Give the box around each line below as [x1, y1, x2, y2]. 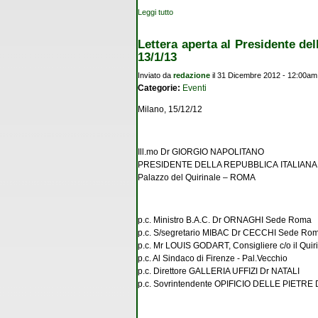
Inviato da [138, 71, 173, 80]
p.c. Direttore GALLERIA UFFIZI [138, 266, 258, 277]
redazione [173, 71, 210, 80]
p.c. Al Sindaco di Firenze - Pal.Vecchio [138, 253, 287, 264]
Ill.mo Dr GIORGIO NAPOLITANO [138, 147, 264, 158]
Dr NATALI [260, 266, 300, 277]
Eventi [182, 83, 207, 94]
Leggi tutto [138, 7, 173, 16]
